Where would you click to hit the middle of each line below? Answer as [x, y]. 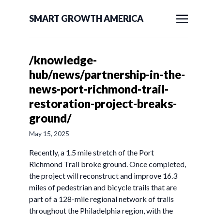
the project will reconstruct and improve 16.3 [103, 176]
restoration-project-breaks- [103, 103]
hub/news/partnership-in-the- [107, 74]
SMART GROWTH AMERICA [86, 18]
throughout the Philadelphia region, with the [101, 210]
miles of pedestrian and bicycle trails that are [103, 187]
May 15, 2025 [49, 133]
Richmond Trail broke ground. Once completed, [108, 164]
